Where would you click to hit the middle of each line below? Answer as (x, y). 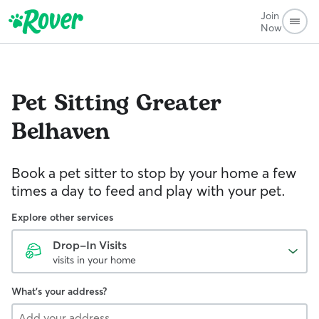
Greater (179, 104)
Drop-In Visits (90, 245)
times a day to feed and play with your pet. (148, 190)
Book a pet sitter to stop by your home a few (154, 173)
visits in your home (94, 260)
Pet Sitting (70, 104)
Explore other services (62, 217)
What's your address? (59, 291)
